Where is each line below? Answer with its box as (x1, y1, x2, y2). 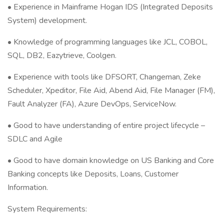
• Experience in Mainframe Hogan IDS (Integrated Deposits (7, 1, 213, 12)
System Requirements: (7, 203, 87, 214)
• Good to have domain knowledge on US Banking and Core (7, 155, 214, 166)
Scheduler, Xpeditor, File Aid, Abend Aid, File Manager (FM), (7, 85, 215, 96)
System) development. (7, 15, 87, 26)
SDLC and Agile (7, 133, 62, 144)
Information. (7, 182, 48, 193)
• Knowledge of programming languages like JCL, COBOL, (7, 36, 207, 47)
